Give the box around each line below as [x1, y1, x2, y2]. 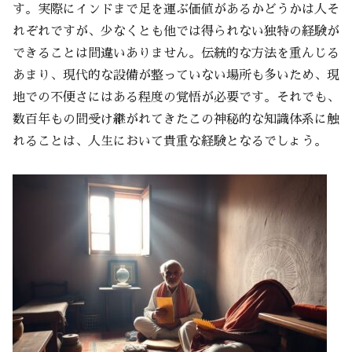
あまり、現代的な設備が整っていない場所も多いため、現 [13, 68, 339, 82]
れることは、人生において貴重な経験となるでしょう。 [13, 134, 327, 148]
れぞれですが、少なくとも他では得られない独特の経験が [13, 24, 339, 38]
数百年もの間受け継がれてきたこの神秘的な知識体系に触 [13, 112, 339, 126]
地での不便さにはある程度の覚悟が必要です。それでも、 [13, 90, 339, 104]
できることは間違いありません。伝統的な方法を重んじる [13, 46, 339, 60]
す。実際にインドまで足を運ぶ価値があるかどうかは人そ [13, 2, 339, 16]
